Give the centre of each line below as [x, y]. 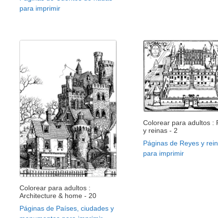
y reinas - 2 [160, 130]
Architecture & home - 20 [58, 195]
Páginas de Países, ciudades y [67, 208]
